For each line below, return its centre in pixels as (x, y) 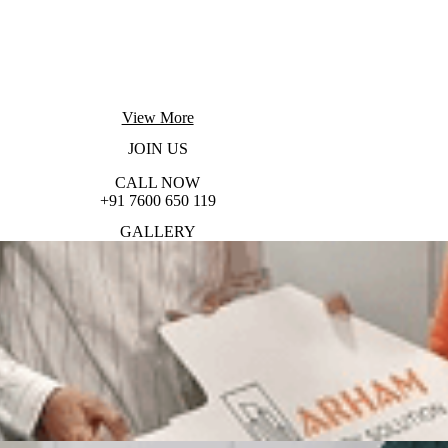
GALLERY (157, 232)
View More (157, 117)
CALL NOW (158, 182)
